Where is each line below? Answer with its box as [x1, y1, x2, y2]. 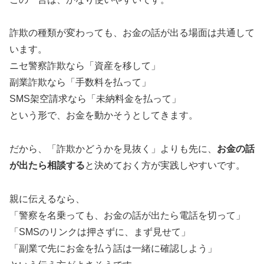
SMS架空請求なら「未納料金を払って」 [9, 94, 181, 104]
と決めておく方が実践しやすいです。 [85, 160, 245, 171]
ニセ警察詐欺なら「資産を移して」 [9, 61, 160, 71]
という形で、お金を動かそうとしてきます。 [9, 110, 198, 121]
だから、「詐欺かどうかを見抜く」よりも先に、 [9, 144, 217, 154]
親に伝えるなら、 [9, 194, 85, 204]
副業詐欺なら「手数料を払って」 [9, 77, 151, 88]
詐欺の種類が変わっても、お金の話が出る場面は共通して [9, 28, 255, 38]
